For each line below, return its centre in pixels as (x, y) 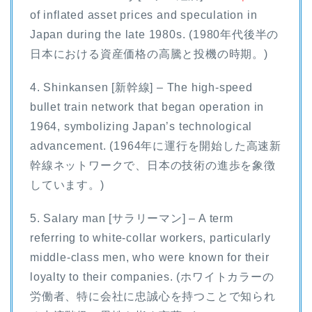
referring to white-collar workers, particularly (150, 237)
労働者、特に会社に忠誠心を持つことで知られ (153, 296)
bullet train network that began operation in (147, 107)
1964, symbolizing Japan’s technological (141, 126)
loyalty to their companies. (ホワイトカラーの (152, 276)
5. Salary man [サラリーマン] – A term (132, 218)
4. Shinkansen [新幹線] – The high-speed (141, 87)
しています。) (67, 185)
